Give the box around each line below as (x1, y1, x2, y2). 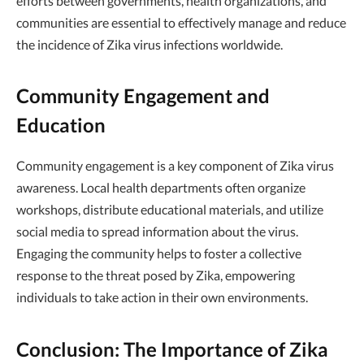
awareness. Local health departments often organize (16, 180, 305, 196)
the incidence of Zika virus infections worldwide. (16, 36, 283, 52)
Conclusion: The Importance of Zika (16, 336, 328, 361)
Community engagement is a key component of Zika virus (16, 158, 334, 174)
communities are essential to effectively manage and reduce (16, 14, 346, 30)
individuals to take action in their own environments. (16, 289, 308, 305)
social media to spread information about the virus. (16, 223, 298, 240)
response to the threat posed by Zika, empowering (16, 267, 295, 284)
